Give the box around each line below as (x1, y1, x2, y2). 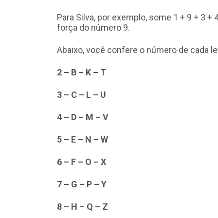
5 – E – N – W (57, 134, 108, 145)
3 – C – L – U (57, 89, 106, 100)
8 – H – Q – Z (57, 201, 108, 212)
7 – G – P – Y (57, 179, 107, 189)
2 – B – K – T (57, 67, 106, 77)
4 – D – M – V (57, 111, 109, 122)
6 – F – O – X (57, 156, 106, 167)
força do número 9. (57, 22, 130, 33)
